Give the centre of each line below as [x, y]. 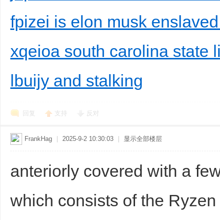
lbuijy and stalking [77, 81]
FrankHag [38, 139]
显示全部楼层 [143, 139]
